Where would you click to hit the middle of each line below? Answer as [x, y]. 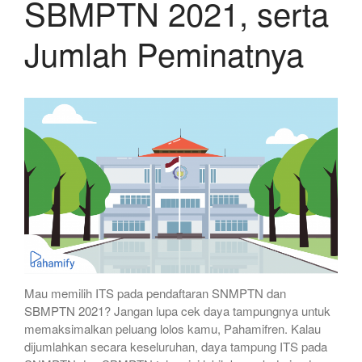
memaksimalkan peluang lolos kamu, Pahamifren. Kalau [173, 328]
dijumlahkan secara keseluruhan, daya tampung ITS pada [176, 346]
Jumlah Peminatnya [164, 53]
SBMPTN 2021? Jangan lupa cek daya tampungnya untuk [177, 310]
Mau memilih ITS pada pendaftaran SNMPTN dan [155, 293]
